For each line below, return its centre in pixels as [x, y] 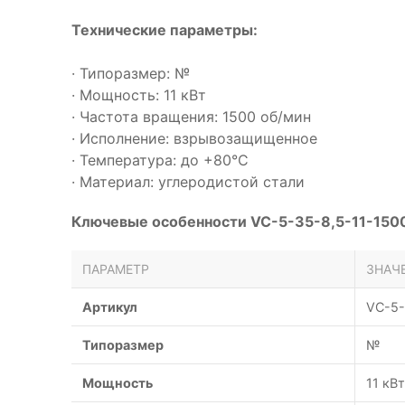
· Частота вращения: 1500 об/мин [191, 117]
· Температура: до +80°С [160, 160]
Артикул [110, 307]
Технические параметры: [165, 30]
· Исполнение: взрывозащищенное [194, 138]
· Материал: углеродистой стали [188, 182]
